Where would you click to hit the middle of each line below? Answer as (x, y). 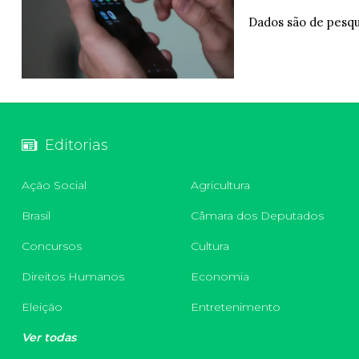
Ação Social (54, 186)
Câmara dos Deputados (257, 216)
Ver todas (49, 338)
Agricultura (220, 186)
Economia (220, 277)
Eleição (42, 307)
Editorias (77, 145)
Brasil (36, 216)
